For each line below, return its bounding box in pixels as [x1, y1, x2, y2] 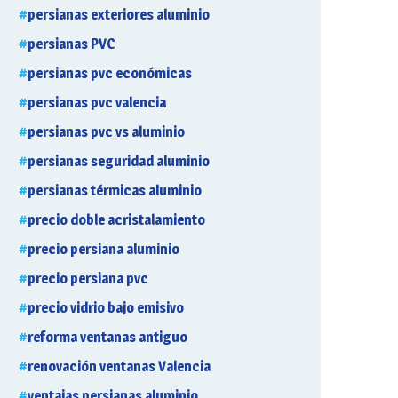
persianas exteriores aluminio [28, 6, 210, 23]
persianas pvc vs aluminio [28, 123, 185, 140]
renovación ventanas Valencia [28, 358, 211, 375]
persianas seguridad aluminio [28, 153, 210, 170]
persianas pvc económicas [28, 65, 192, 82]
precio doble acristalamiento [28, 211, 205, 228]
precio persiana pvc [28, 270, 148, 287]
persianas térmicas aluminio [28, 182, 202, 199]
